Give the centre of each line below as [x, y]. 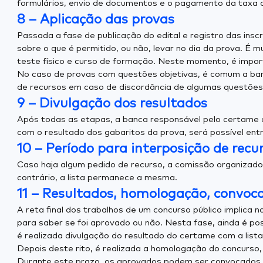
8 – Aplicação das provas [96, 20]
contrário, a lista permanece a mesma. [97, 178]
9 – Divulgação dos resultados [112, 104]
